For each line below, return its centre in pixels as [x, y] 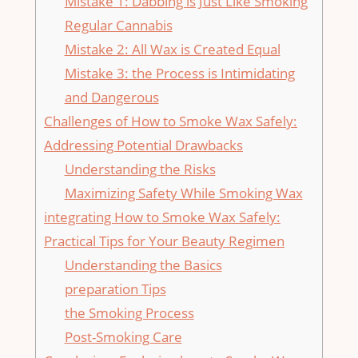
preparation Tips [115, 289]
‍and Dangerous [111, 97]
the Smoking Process [129, 313]
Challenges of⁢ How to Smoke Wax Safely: [171, 121]
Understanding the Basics [143, 265]
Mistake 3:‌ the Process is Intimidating [179, 74]
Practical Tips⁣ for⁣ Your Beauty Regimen [164, 241]
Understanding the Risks [140, 169]
